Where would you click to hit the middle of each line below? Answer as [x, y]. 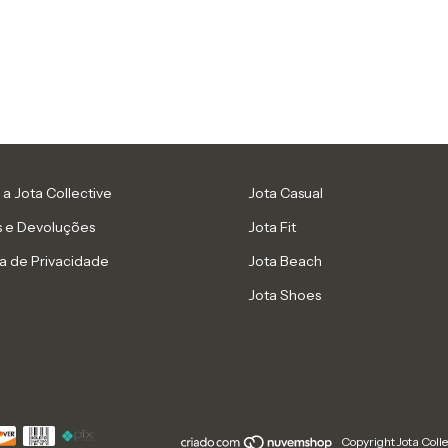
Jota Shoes [284, 295]
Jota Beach [285, 261]
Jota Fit [272, 227]
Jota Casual [285, 193]
